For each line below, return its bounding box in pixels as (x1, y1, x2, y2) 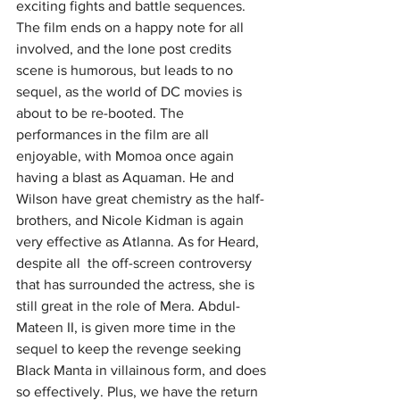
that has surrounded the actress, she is (16, 277, 258, 293)
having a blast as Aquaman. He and (16, 170, 237, 186)
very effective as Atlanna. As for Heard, (16, 234, 262, 250)
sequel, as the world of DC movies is (16, 84, 246, 100)
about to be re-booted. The (16, 105, 187, 121)
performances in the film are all (16, 127, 212, 143)
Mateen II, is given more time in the (16, 320, 239, 336)
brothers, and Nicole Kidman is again (16, 212, 247, 229)
